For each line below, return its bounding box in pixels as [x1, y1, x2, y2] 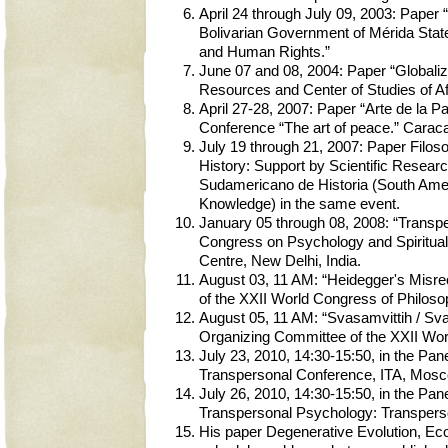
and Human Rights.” [199, 44, 330, 61]
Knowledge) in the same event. [199, 196, 400, 213]
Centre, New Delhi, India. [199, 253, 361, 270]
